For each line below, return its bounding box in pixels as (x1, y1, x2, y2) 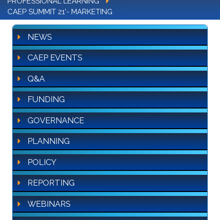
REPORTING (27, 178, 75, 188)
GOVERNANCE (27, 115, 84, 125)
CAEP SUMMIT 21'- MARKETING (7, 7, 112, 16)
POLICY (27, 157, 56, 167)
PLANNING (27, 136, 70, 146)
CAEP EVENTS (27, 53, 82, 63)
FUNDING (27, 94, 65, 105)
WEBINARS (27, 198, 71, 209)
